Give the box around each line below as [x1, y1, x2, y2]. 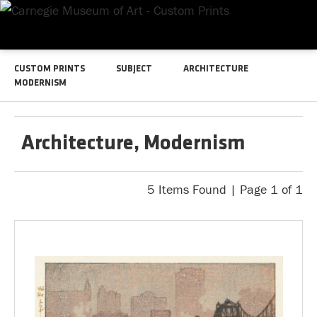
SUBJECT [116, 64, 152, 74]
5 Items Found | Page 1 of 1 [147, 183, 303, 197]
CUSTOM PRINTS [14, 64, 85, 74]
